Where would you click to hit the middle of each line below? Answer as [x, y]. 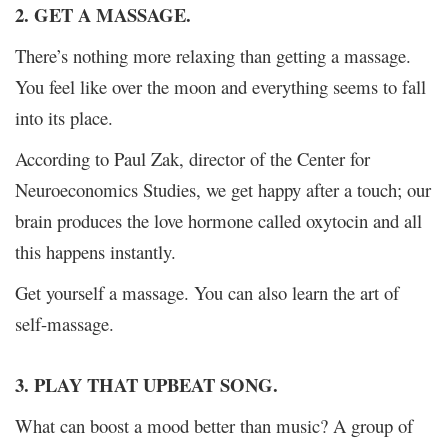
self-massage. [64, 323]
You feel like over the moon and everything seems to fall [220, 86]
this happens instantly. [95, 251]
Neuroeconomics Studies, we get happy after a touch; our [223, 189]
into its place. [64, 117]
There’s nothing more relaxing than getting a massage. [213, 55]
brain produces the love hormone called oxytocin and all [218, 220]
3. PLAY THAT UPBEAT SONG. [146, 384]
